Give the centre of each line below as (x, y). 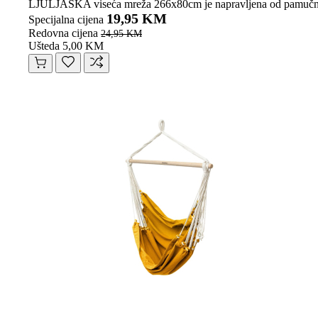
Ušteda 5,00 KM (66, 45)
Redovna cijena (63, 33)
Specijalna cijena (66, 19)
